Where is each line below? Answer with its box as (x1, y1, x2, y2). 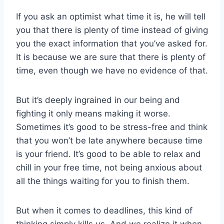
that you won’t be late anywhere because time (16, 135, 202, 146)
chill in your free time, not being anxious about (16, 162, 202, 173)
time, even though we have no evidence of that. (16, 65, 208, 76)
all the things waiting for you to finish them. (16, 176, 189, 186)
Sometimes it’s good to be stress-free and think (16, 122, 207, 132)
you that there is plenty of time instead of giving (16, 25, 208, 35)
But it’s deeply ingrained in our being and (16, 95, 180, 105)
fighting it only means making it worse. (16, 108, 170, 119)
